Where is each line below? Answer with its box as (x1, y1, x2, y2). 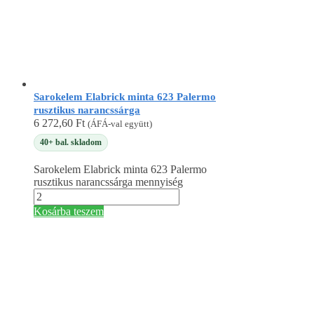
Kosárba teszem (34, 205, 104, 218)
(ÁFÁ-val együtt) (88, 118, 152, 130)
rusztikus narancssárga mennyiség (34, 176, 183, 189)
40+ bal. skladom (40, 137, 102, 147)
